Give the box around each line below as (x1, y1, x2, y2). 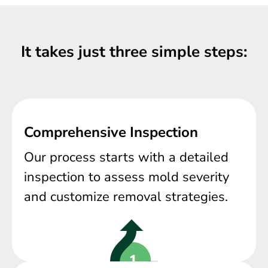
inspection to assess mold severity (24, 168, 229, 187)
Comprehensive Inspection (24, 123, 198, 142)
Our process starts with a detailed (24, 148, 229, 167)
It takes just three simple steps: (21, 41, 247, 63)
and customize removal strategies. (24, 188, 228, 206)
